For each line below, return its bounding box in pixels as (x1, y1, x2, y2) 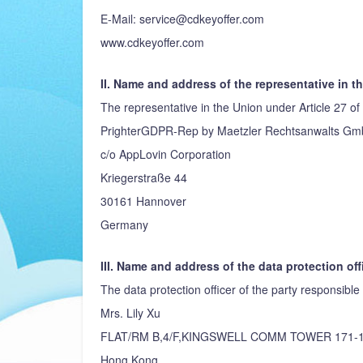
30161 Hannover (100, 193, 186, 209)
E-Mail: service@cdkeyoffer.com (100, 11, 264, 27)
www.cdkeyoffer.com (100, 34, 204, 50)
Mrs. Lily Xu (100, 305, 160, 321)
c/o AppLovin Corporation (100, 146, 231, 162)
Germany (100, 216, 148, 233)
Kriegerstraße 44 (100, 169, 187, 186)
